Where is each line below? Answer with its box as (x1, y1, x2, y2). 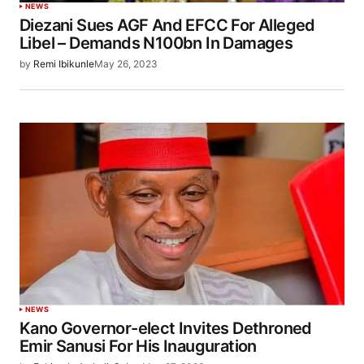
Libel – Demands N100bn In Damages (19, 33, 293, 54)
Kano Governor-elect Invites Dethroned (19, 318, 312, 338)
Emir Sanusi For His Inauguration (19, 336, 257, 356)
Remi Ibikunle (33, 58, 94, 71)
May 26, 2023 (94, 58, 158, 71)
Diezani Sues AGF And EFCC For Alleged (19, 15, 315, 36)
